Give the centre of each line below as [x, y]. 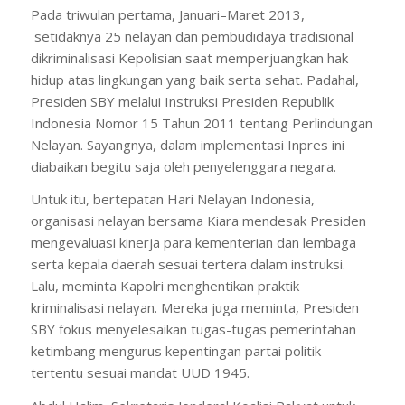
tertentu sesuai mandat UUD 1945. [140, 373]
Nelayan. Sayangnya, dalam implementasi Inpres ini [187, 144]
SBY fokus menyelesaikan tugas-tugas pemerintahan [193, 330]
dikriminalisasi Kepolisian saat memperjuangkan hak [189, 57]
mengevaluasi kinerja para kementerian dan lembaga [193, 243]
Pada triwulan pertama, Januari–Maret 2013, [167, 14]
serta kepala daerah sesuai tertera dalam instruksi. [188, 264]
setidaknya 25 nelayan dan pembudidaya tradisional [192, 36]
